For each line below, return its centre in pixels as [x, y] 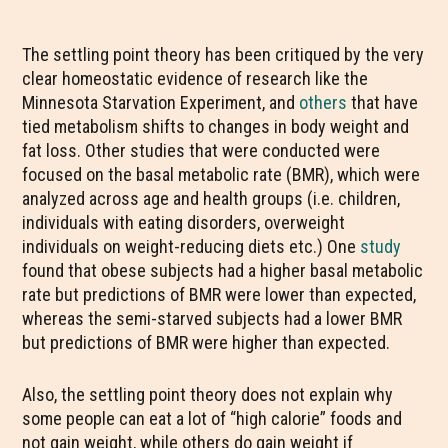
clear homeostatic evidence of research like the [195, 78]
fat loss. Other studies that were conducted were [201, 150]
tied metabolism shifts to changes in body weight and [216, 126]
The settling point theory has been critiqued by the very [223, 54]
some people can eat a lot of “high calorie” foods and [212, 418]
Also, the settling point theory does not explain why [208, 394]
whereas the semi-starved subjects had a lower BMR [212, 318]
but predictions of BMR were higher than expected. [206, 342]
